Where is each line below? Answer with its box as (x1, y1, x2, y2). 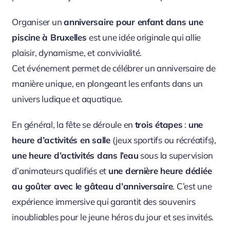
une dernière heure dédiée (108, 165, 212, 176)
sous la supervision (138, 149, 214, 161)
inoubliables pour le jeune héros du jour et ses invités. (12, 211, 214, 222)
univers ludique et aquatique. (12, 93, 123, 104)
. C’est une (172, 180, 212, 191)
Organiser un (12, 16, 64, 27)
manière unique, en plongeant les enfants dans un (12, 78, 203, 89)
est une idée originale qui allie (89, 31, 201, 43)
